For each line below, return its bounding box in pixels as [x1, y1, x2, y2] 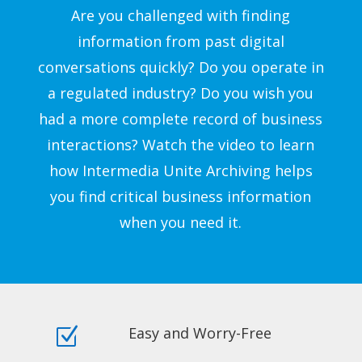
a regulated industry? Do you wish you [48, 83, 314, 103]
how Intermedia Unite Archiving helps [48, 161, 313, 181]
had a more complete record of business [39, 109, 323, 129]
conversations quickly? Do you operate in [37, 57, 324, 78]
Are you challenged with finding [71, 6, 291, 26]
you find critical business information [50, 187, 312, 207]
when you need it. [120, 213, 242, 233]
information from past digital [77, 32, 284, 52]
